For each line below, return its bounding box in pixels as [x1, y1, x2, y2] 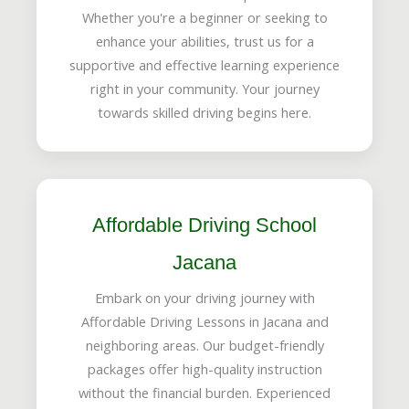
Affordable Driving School [92, 213, 317, 236]
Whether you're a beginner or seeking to [81, 7, 328, 26]
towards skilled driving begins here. [98, 102, 311, 121]
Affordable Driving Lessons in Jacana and [80, 311, 329, 330]
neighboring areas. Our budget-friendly [85, 335, 324, 354]
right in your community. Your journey [89, 79, 320, 98]
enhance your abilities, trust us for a [95, 31, 314, 50]
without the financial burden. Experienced [79, 383, 330, 402]
